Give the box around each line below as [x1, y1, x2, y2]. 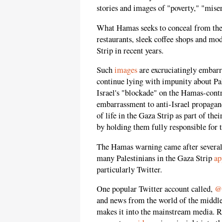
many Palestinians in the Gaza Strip [97, 152, 214, 164]
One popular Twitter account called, [97, 183, 215, 195]
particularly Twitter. [97, 164, 162, 175]
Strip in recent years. [97, 45, 164, 56]
